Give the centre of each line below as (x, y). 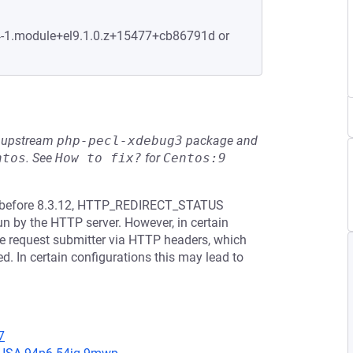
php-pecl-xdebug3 (120, 141)
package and (220, 141)
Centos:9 (195, 158)
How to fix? (98, 158)
